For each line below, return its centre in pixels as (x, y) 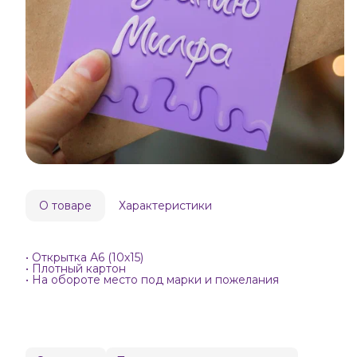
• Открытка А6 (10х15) (84, 258)
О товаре (65, 206)
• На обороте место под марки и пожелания (152, 280)
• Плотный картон (76, 269)
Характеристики (165, 206)
